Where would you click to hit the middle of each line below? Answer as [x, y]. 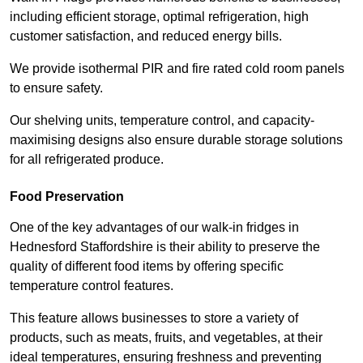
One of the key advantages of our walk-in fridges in [154, 228]
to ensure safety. [56, 88]
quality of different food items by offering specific [147, 267]
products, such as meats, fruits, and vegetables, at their [166, 338]
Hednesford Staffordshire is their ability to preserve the [165, 247]
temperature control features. [93, 286]
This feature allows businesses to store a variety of [154, 318]
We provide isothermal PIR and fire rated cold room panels [177, 69]
